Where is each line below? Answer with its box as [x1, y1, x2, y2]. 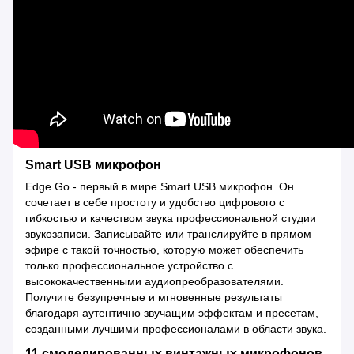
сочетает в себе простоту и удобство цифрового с [25, 195, 284, 209]
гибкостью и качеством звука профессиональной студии [25, 211, 316, 224]
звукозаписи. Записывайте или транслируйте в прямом [25, 227, 311, 240]
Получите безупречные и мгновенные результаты [25, 290, 282, 303]
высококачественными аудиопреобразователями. [25, 274, 284, 288]
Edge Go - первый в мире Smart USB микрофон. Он [25, 179, 294, 193]
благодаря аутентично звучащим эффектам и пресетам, [25, 306, 318, 319]
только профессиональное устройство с [25, 258, 233, 272]
